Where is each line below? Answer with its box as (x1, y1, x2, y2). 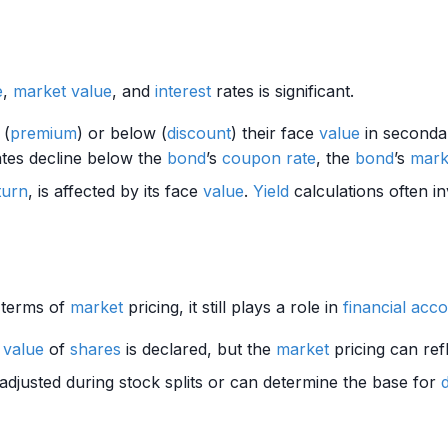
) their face (231, 123, 319, 143)
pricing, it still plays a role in (123, 297, 343, 317)
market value (13, 81, 112, 101)
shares (70, 339, 121, 359)
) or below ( (77, 123, 167, 143)
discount (167, 123, 231, 143)
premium (10, 123, 77, 143)
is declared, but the (121, 339, 276, 359)
